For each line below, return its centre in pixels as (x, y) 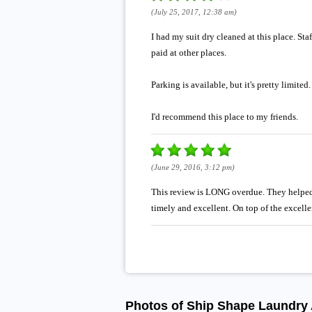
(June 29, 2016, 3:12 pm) (193, 167)
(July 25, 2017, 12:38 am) (194, 11)
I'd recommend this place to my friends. (224, 116)
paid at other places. (188, 52)
